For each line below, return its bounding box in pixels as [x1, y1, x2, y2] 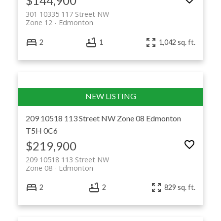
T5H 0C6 [25, 125, 58, 135]
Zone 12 [25, 18, 52, 28]
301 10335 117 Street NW [25, 9, 109, 19]
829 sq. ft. [164, 183, 196, 192]
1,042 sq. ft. [159, 38, 196, 47]
